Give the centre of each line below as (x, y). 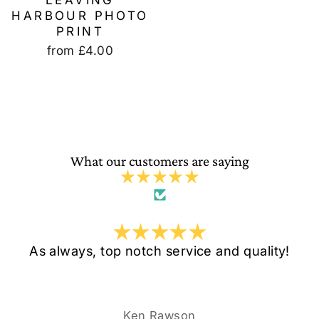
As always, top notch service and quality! (159, 251)
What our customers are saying (159, 161)
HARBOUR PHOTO (80, 16)
